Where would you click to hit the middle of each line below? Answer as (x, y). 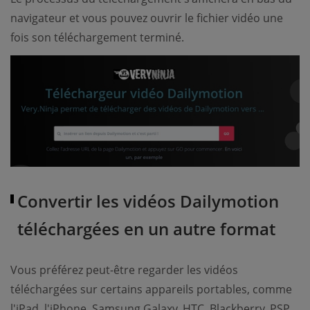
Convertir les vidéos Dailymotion (148, 201)
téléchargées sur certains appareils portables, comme (151, 289)
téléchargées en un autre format (146, 228)
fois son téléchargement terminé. (97, 38)
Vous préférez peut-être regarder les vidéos (124, 270)
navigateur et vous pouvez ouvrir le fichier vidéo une (147, 18)
